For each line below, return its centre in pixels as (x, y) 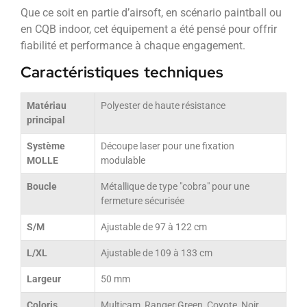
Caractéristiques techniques (122, 73)
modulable (123, 161)
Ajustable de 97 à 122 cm (154, 228)
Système (46, 147)
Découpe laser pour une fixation (168, 147)
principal (46, 121)
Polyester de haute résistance (163, 106)
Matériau (47, 106)
